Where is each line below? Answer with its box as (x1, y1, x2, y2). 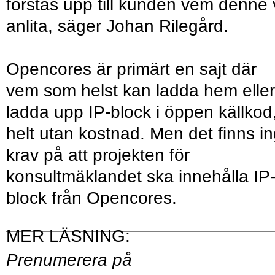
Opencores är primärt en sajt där (6, 60, 257, 79)
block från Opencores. (6, 188, 177, 208)
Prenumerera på (6, 250, 132, 270)
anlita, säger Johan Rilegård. (6, 17, 228, 36)
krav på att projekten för (6, 145, 190, 165)
